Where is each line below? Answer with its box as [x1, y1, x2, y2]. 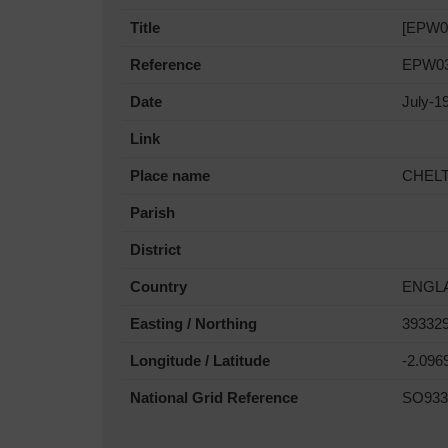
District [130, 241, 181, 258]
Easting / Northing [130, 315, 257, 332]
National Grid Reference [130, 389, 298, 406]
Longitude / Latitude [130, 352, 270, 369]
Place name [130, 167, 210, 184]
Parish [130, 204, 175, 221]
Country [130, 278, 187, 295]
